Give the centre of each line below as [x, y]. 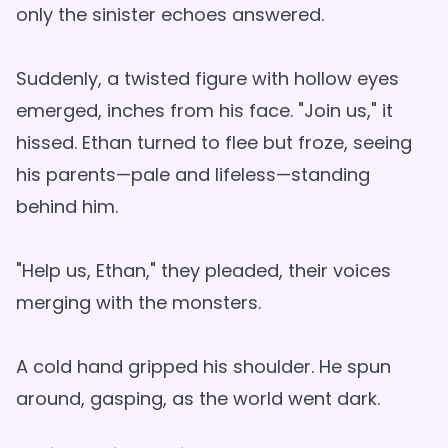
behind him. [67, 207]
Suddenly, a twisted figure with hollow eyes [207, 79]
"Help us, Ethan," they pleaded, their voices [203, 271]
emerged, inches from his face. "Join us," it [204, 111]
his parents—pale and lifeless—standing [193, 175]
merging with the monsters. [138, 303]
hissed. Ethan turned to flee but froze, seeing [214, 143]
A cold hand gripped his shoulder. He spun [203, 367]
